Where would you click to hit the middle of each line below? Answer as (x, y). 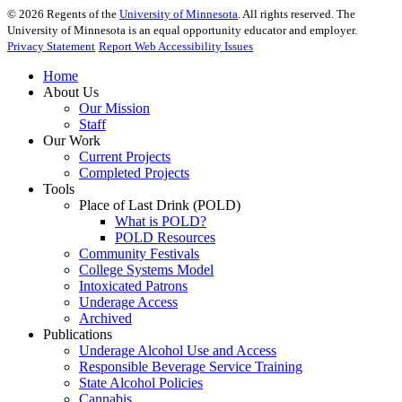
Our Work (72, 141)
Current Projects (125, 157)
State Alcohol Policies (141, 383)
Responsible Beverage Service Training (191, 367)
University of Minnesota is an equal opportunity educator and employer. (182, 31)
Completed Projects (134, 173)
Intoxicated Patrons (133, 286)
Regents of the (82, 14)
